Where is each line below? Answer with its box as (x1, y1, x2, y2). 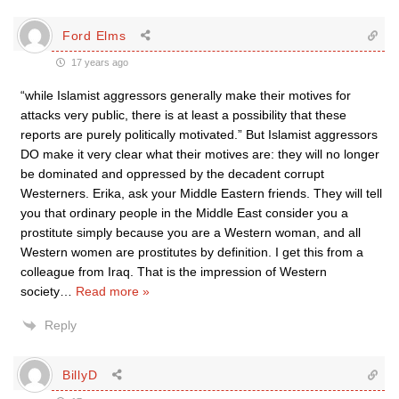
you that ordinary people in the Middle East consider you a (20, 206, 348, 220)
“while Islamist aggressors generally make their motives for (20, 88, 351, 102)
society (20, 284, 60, 298)
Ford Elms (62, 28, 126, 43)
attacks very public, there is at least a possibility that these (20, 108, 346, 122)
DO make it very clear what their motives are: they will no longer (20, 147, 379, 161)
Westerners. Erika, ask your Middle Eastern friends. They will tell (20, 186, 382, 200)
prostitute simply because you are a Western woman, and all (20, 225, 361, 240)
